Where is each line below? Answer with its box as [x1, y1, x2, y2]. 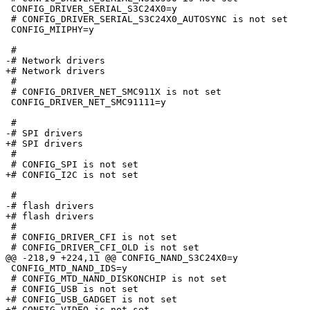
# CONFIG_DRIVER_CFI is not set [6, 232, 177, 243]
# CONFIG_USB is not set [6, 284, 138, 295]
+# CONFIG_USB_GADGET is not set [6, 294, 177, 305]
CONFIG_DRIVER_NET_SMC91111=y [6, 97, 166, 108]
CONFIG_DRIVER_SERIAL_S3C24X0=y [6, 3, 177, 15]
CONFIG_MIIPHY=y [6, 24, 94, 35]
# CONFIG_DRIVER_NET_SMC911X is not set [6, 86, 221, 98]
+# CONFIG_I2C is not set [6, 170, 138, 181]
